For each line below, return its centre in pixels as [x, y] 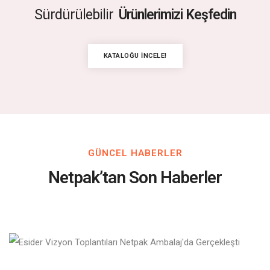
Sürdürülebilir [74, 14]
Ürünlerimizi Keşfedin [177, 14]
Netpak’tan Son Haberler [135, 177]
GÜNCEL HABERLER [135, 153]
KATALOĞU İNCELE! [135, 55]
